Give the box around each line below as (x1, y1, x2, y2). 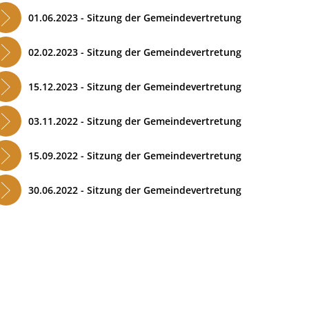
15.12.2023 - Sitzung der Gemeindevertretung (28, 79, 241, 93)
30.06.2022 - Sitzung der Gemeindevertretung (28, 183, 244, 197)
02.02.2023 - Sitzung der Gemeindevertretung (28, 45, 244, 59)
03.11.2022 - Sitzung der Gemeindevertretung (28, 114, 244, 128)
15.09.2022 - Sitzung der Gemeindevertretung (28, 148, 244, 162)
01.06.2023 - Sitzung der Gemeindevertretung (28, 10, 241, 24)
